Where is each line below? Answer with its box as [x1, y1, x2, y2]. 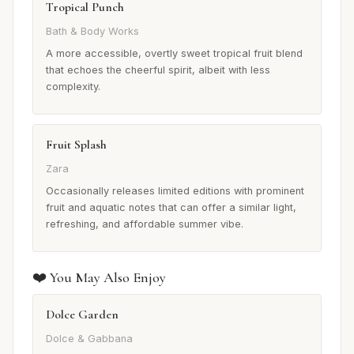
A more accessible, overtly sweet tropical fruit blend [46, 47, 303, 59]
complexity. [46, 80, 100, 92]
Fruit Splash [46, 136, 107, 153]
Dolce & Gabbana [46, 333, 133, 345]
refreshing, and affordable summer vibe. [46, 217, 243, 230]
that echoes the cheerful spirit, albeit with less [46, 63, 270, 76]
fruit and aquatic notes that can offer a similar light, [46, 201, 296, 213]
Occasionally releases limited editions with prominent [46, 184, 304, 197]
